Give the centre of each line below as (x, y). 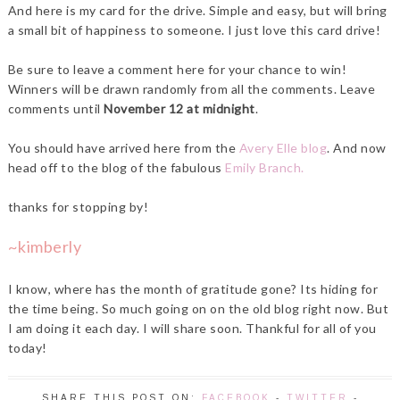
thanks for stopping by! (78, 207)
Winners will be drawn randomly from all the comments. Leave (192, 89)
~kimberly (45, 247)
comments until (56, 109)
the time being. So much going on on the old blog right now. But (198, 309)
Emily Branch (263, 168)
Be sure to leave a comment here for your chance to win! (177, 70)
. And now (357, 148)
